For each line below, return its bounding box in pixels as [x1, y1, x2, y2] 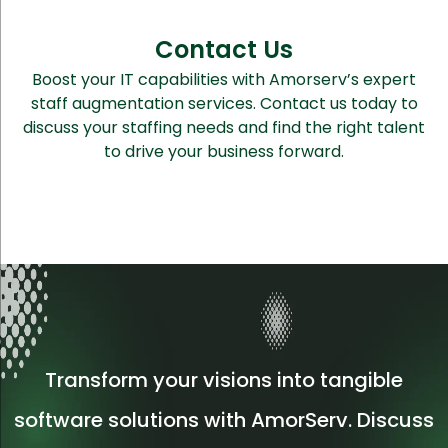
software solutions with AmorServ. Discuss [14, 405, 434, 434]
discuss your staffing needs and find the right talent [23, 115, 425, 139]
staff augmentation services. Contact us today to [30, 91, 418, 115]
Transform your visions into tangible [45, 365, 403, 394]
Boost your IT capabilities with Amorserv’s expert [32, 67, 416, 91]
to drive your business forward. [104, 139, 344, 163]
